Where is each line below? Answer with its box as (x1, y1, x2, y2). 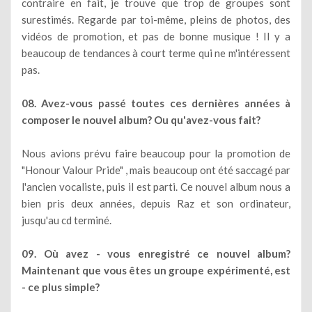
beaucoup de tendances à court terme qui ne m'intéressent (22, 46, 290, 59)
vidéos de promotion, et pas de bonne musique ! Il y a (22, 29, 290, 42)
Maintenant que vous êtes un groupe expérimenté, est (22, 263, 290, 276)
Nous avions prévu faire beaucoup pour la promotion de (22, 146, 290, 159)
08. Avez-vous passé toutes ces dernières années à (22, 96, 290, 109)
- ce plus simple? (22, 280, 100, 293)
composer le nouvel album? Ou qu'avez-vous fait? (22, 113, 260, 126)
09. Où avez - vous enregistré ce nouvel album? (22, 247, 290, 260)
